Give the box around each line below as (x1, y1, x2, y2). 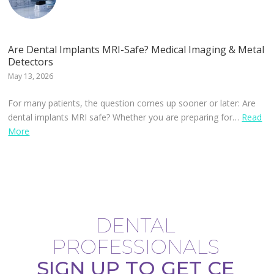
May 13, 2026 (8, 71, 54, 82)
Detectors (8, 55, 54, 69)
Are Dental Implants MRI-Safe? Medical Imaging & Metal (8, 43, 265, 57)
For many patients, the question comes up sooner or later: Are (8, 97, 256, 109)
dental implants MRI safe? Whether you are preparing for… (8, 111, 242, 124)
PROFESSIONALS (51, 235, 220, 259)
